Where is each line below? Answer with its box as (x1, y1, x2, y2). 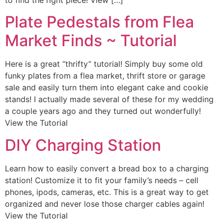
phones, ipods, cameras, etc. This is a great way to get (5, 187, 209, 197)
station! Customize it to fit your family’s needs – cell (5, 175, 198, 185)
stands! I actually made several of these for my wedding (5, 94, 214, 105)
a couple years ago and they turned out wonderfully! (5, 106, 201, 116)
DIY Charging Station (5, 135, 161, 155)
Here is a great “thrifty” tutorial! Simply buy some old (5, 59, 203, 69)
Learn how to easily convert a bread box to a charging (5, 163, 209, 173)
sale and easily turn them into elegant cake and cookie (5, 82, 208, 93)
